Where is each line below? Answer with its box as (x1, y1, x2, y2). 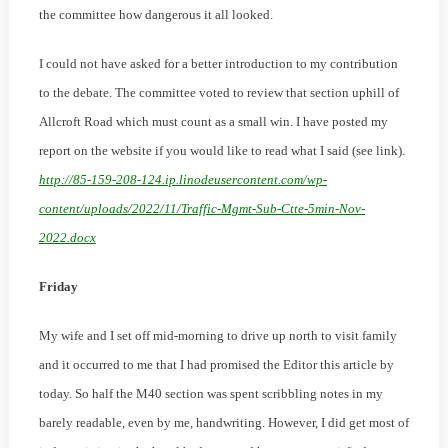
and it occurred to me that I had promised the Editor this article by (38, 357, 394, 373)
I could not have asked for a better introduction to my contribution (38, 56, 398, 72)
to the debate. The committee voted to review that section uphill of (38, 85, 399, 101)
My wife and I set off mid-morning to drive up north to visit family (38, 328, 397, 344)
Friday (38, 279, 78, 295)
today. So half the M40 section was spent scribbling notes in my (38, 386, 383, 402)
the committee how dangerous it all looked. (38, 7, 273, 23)
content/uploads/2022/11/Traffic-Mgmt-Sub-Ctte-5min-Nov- (38, 201, 365, 217)
